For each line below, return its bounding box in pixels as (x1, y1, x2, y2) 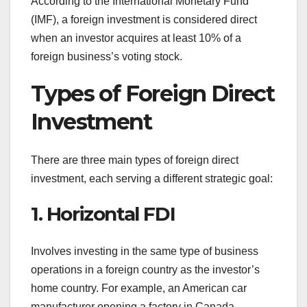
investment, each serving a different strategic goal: (31, 173, 273, 185)
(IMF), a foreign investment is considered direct (31, 13, 257, 25)
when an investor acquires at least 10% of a (31, 32, 241, 44)
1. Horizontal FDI (31, 202, 175, 226)
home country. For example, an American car (31, 282, 247, 294)
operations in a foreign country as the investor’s (31, 263, 260, 275)
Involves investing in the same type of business (31, 245, 258, 257)
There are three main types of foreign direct (31, 154, 238, 167)
